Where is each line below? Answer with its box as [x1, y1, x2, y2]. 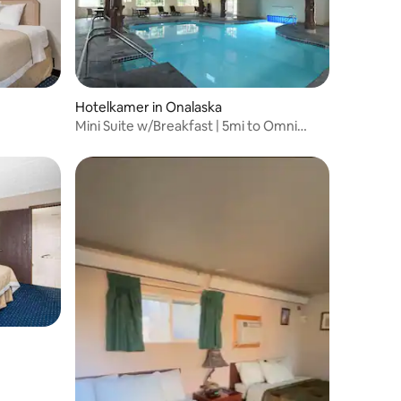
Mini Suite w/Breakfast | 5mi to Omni [75, 116, 297, 134]
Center [75, 133, 120, 151]
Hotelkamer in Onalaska [75, 98, 222, 115]
